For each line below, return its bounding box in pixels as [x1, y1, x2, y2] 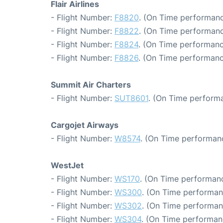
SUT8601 [114, 93, 148, 104]
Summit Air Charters [51, 80, 131, 90]
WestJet [51, 160, 84, 171]
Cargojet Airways [51, 120, 118, 130]
